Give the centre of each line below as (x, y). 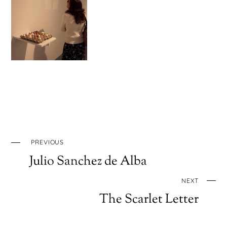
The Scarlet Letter (149, 199)
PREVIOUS (47, 142)
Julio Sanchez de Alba (88, 161)
